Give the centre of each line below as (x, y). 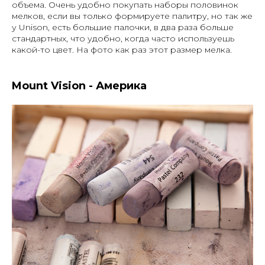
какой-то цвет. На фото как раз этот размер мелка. (122, 49)
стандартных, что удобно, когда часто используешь (123, 38)
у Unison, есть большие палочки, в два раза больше (123, 27)
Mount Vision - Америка (79, 85)
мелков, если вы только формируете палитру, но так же (132, 16)
